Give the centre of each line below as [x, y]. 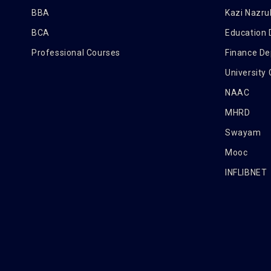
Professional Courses [76, 53]
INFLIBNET [246, 172]
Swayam [243, 132]
